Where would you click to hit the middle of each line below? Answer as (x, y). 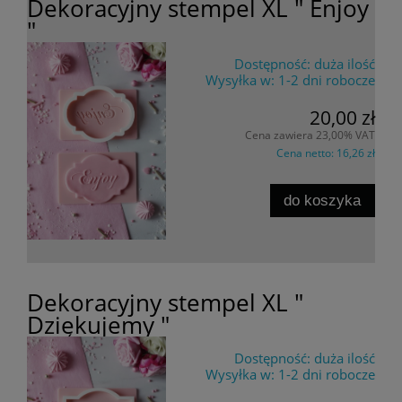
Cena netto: (306, 153)
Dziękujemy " (98, 324)
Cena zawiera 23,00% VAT (310, 135)
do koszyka (323, 200)
